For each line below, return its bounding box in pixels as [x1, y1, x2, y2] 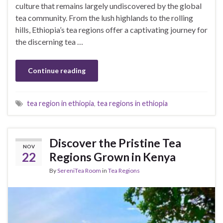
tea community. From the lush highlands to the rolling [15, 12, 193, 22]
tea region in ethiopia [27, 99, 94, 108]
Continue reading [28, 66, 86, 75]
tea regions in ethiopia [97, 99, 168, 108]
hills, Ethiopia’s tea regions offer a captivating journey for [15, 24, 208, 34]
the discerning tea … [15, 36, 83, 46]
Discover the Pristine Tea [49, 135, 181, 150]
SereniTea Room [57, 166, 101, 174]
